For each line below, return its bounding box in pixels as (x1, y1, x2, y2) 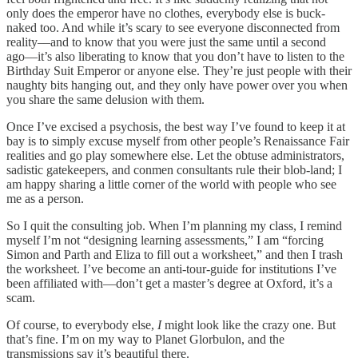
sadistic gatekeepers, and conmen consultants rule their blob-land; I (6, 162, 342, 177)
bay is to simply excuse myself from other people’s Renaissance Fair (6, 133, 349, 148)
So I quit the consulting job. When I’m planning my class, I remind (6, 218, 342, 233)
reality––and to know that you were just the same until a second (6, 34, 326, 49)
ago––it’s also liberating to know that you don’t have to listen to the (6, 49, 344, 63)
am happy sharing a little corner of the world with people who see (6, 177, 336, 191)
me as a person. (6, 191, 87, 205)
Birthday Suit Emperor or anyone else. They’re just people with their (6, 63, 352, 78)
